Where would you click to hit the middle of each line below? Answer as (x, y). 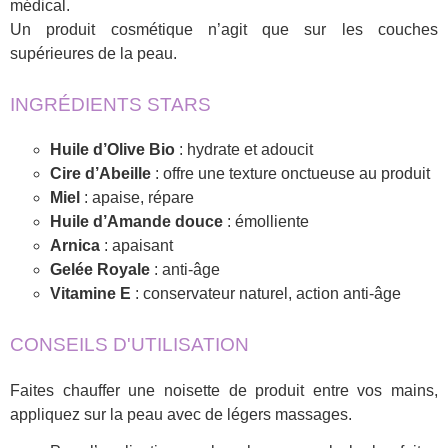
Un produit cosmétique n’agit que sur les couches (224, 30)
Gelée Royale (100, 270)
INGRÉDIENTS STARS (110, 105)
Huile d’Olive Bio (112, 150)
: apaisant (136, 246)
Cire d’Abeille (100, 174)
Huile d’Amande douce (136, 222)
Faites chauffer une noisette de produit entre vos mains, (224, 390)
